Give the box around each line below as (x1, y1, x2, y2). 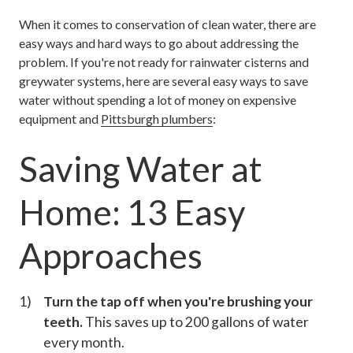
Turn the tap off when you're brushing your (43, 292, 313, 310)
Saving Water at (19, 148, 262, 189)
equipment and (19, 111, 101, 126)
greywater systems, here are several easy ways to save (19, 73, 308, 88)
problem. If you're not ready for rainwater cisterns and (19, 54, 309, 69)
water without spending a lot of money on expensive (19, 92, 296, 107)
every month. (43, 333, 124, 351)
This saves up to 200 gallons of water (82, 313, 309, 330)
